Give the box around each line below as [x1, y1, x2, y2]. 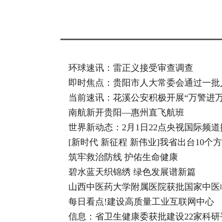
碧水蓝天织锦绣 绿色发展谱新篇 [68, 167, 196, 177]
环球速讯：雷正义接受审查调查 [68, 63, 193, 73]
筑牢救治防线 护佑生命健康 [68, 152, 178, 162]
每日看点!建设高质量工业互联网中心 [68, 197, 214, 207]
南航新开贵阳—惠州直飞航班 [68, 108, 184, 117]
